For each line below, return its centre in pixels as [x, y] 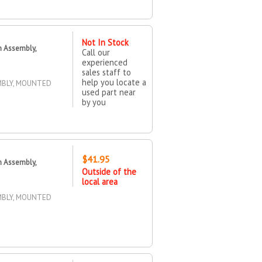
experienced [104, 62]
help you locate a [114, 82]
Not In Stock [105, 42]
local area [99, 181]
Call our [96, 52]
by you [94, 102]
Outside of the [109, 171]
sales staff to [106, 72]
